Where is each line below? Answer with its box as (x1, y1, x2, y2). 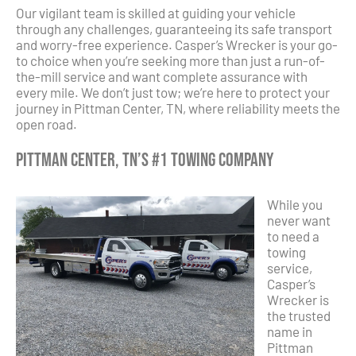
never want (267, 211, 331, 228)
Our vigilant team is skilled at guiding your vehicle (16, 5, 296, 21)
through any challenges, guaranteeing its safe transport (16, 21, 332, 37)
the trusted (267, 307, 331, 323)
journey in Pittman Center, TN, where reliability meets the (16, 100, 340, 117)
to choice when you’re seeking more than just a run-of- (16, 52, 325, 69)
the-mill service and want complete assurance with (16, 68, 308, 85)
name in (267, 323, 312, 339)
